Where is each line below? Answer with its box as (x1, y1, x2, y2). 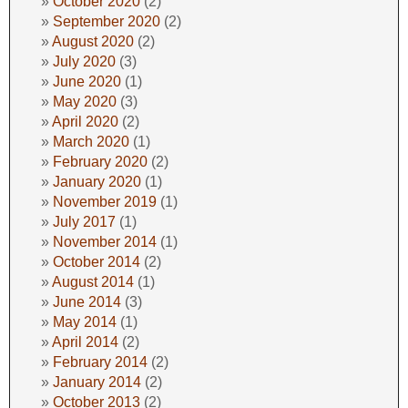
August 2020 (52, 33, 134, 49)
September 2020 (53, 13, 160, 29)
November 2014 (53, 233, 157, 250)
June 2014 (53, 293, 121, 310)
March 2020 (53, 133, 129, 149)
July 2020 (53, 53, 116, 69)
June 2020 (53, 73, 121, 89)
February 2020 (53, 153, 148, 169)
